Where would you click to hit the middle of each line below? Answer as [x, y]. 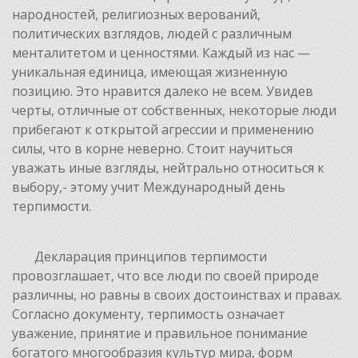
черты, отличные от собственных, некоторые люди [174, 110]
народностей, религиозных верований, [136, 14]
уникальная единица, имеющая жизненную [150, 72]
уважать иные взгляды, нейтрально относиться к [168, 167]
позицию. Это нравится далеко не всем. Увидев [163, 91]
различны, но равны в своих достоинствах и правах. [177, 294]
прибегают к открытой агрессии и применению [163, 129]
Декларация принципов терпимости [139, 256]
